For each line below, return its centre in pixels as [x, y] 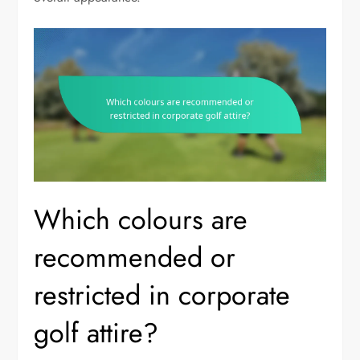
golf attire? [96, 333]
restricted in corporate [162, 295]
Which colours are [141, 219]
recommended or [135, 257]
